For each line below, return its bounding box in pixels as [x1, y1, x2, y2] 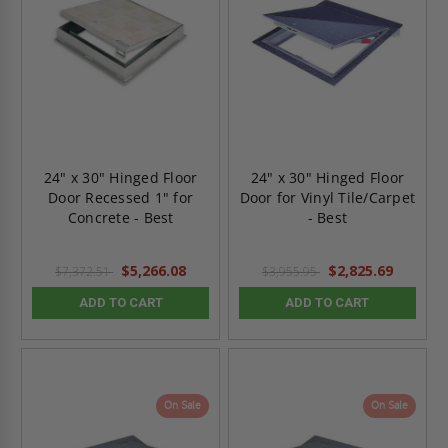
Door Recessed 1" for [48, 188, 194, 208]
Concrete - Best [67, 208, 174, 228]
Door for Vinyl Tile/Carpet [239, 188, 416, 208]
